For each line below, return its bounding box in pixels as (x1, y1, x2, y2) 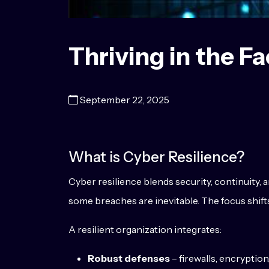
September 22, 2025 (80, 94, 169, 106)
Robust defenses (88, 252, 170, 264)
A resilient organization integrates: (68, 223, 222, 235)
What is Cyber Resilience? (68, 148, 244, 166)
